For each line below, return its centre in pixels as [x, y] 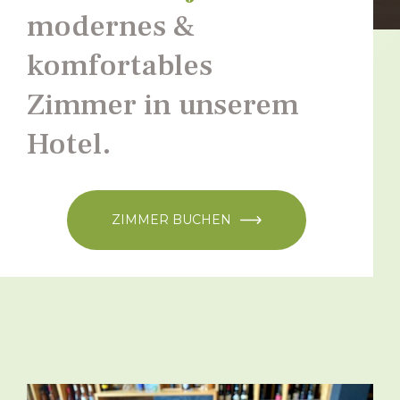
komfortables [120, 66]
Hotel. [69, 144]
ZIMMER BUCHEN [171, 220]
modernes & [111, 26]
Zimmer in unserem [163, 105]
